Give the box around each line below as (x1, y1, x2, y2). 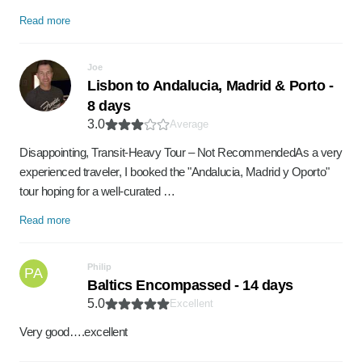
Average (170, 118, 208, 130)
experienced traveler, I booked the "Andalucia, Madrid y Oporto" (19, 165, 330, 179)
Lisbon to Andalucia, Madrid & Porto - (87, 78, 334, 94)
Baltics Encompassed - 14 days (87, 277, 293, 293)
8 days (87, 98, 131, 114)
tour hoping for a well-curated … (19, 184, 175, 198)
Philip (87, 262, 112, 271)
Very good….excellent (19, 325, 128, 339)
